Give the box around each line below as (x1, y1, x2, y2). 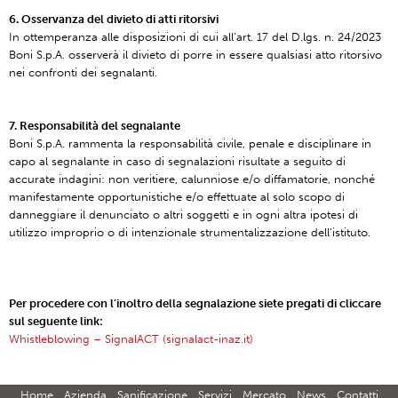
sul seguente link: (9, 314, 103, 328)
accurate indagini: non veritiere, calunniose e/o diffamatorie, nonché (9, 172, 375, 186)
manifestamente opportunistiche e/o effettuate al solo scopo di (9, 190, 345, 203)
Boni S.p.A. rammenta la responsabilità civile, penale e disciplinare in (9, 137, 371, 150)
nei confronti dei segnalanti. (9, 66, 157, 79)
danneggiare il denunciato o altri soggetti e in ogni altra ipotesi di (9, 208, 358, 221)
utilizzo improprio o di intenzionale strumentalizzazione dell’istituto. (9, 226, 370, 239)
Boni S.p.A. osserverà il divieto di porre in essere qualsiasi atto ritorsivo (9, 48, 382, 61)
